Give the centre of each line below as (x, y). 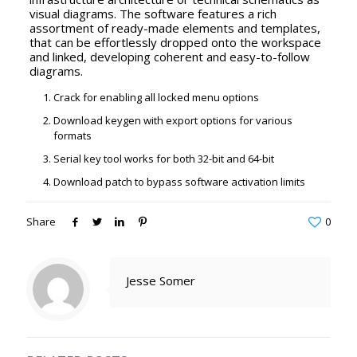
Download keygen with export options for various (173, 120)
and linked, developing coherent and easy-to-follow (169, 57)
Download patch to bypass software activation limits (179, 182)
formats (72, 135)
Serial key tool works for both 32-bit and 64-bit (163, 159)
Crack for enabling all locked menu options (156, 97)
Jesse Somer (161, 280)
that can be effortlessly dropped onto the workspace (175, 42)
